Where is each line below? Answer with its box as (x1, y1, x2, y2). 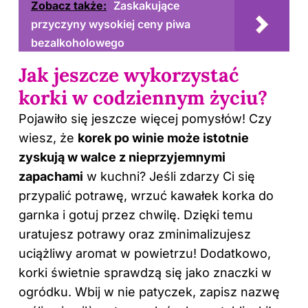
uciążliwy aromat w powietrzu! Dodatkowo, (19, 245, 271, 261)
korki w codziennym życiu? (19, 85, 267, 110)
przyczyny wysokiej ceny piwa (31, 16, 190, 31)
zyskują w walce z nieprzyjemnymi (19, 149, 225, 164)
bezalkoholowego (31, 35, 124, 49)
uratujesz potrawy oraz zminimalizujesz (19, 226, 251, 241)
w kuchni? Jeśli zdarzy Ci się (83, 168, 255, 184)
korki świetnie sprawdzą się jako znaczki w (19, 265, 272, 280)
